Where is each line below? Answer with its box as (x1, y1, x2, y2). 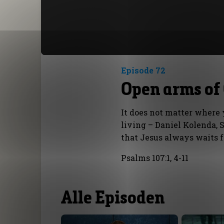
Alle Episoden (61, 185, 165, 208)
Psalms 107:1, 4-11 (121, 152, 189, 163)
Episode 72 (121, 64, 166, 75)
